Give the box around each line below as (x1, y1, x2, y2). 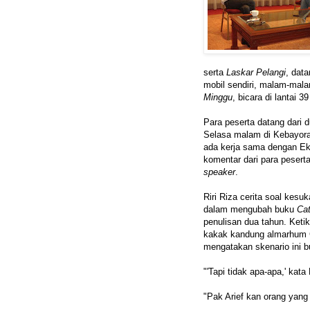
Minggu (203, 92, 232, 103)
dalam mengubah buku (203, 204, 297, 215)
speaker (203, 167, 235, 178)
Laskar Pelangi (226, 67, 286, 78)
